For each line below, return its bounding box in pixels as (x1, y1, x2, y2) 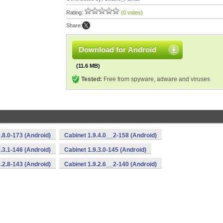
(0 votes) (121, 9, 143, 15)
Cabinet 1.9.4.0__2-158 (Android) (64, 132, 157, 139)
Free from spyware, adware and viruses (102, 76, 210, 83)
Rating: (66, 9, 85, 15)
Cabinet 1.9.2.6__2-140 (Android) (64, 161, 157, 168)
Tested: (81, 76, 102, 83)
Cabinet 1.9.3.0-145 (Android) (64, 146, 146, 153)
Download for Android (79, 45, 156, 54)
